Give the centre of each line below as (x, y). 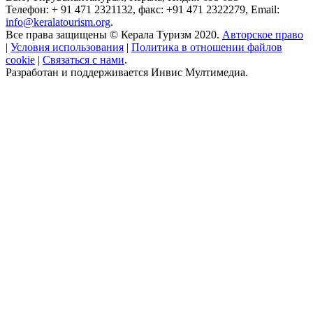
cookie (20, 59)
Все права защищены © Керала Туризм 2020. (114, 34)
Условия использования (67, 47)
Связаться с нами (83, 59)
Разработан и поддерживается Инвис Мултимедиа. (127, 72)
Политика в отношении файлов (207, 47)
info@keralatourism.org (58, 22)
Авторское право (263, 34)
